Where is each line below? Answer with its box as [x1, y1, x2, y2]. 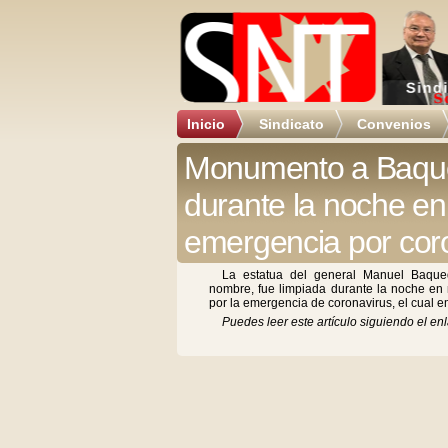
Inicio [187, 116, 225, 132]
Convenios [357, 116, 431, 132]
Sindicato [259, 116, 324, 132]
